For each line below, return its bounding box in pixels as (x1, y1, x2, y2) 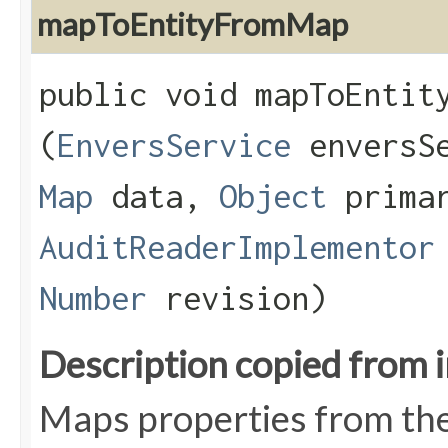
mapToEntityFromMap (37, 5, 348, 44)
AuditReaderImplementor (39, 228, 435, 267)
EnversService (57, 126, 291, 165)
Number (39, 279, 147, 318)
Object (219, 177, 327, 216)
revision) (147, 279, 327, 318)
